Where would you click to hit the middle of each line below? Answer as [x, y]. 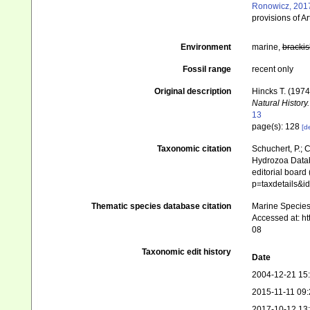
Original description [192, 91]
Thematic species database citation [161, 206]
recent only [272, 69]
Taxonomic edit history [186, 252]
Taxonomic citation [194, 149]
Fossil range [207, 69]
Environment [206, 47]
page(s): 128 [276, 127]
